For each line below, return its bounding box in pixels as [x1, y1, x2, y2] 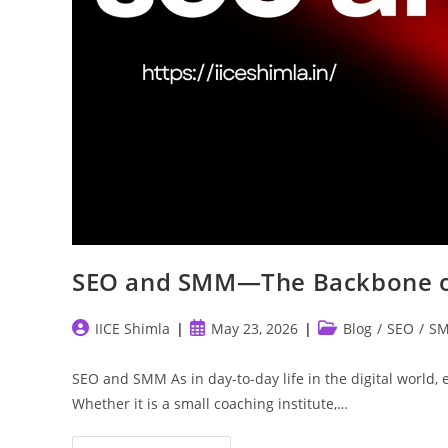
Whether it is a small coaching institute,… [72, 394, 348, 414]
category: [317, 339, 378, 359]
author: [71, 339, 120, 359]
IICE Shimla [95, 319, 170, 339]
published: [189, 339, 261, 359]
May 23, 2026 [211, 319, 298, 339]
